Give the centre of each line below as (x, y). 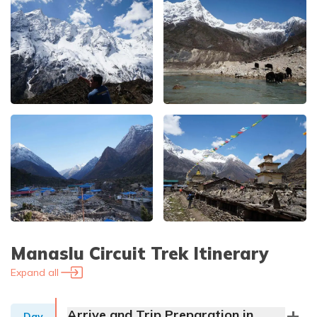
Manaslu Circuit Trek (99, 254)
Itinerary (228, 254)
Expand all (35, 273)
